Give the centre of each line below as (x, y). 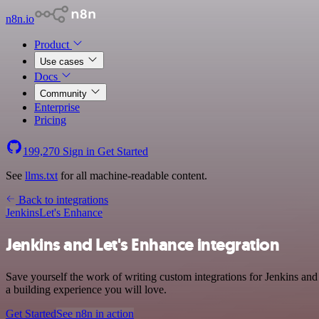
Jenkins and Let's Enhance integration (143, 245)
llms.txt (41, 176)
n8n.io (20, 19)
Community (65, 94)
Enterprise (57, 107)
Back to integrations (62, 200)
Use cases (63, 62)
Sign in (79, 151)
